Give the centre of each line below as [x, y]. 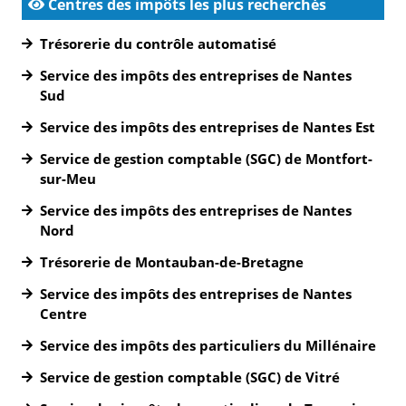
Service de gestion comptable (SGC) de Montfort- [206, 159]
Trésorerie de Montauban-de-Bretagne [172, 262]
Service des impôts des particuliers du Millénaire [208, 345]
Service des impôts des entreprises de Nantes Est [208, 127]
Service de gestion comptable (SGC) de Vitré [190, 377]
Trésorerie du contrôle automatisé [158, 43]
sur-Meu [68, 179]
